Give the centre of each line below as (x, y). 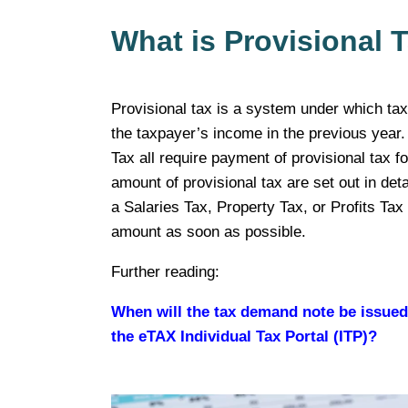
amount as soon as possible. (209, 232)
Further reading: (165, 272)
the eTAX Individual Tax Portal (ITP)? (244, 337)
